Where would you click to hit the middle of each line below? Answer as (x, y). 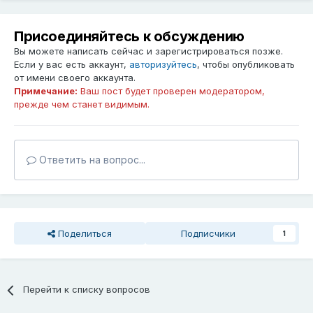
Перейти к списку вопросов (87, 290)
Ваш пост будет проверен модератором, (171, 91)
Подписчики (208, 234)
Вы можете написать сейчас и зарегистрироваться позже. (148, 51)
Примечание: (46, 91)
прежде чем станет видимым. (82, 104)
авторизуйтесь (163, 65)
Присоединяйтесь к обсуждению (129, 37)
